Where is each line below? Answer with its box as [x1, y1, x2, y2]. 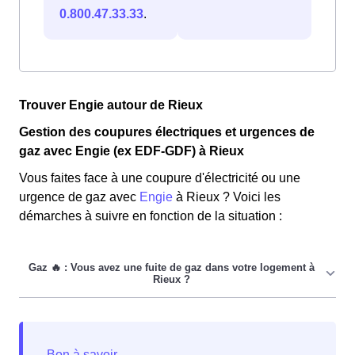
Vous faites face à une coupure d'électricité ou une [19, 171, 300, 185]
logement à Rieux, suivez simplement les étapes [19, 331, 290, 345]
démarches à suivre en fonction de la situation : [19, 209, 282, 223]
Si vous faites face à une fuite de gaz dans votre [19, 312, 286, 326]
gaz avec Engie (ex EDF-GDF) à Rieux [19, 144, 244, 158]
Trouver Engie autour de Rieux [19, 98, 203, 113]
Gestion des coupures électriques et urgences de [19, 125, 315, 139]
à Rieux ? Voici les [173, 190, 281, 204]
